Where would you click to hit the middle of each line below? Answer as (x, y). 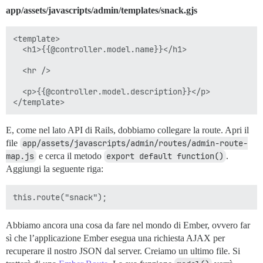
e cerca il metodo (70, 156)
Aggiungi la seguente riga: (55, 169)
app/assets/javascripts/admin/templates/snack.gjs (102, 11)
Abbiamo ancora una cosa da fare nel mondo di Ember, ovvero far (128, 225)
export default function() (165, 156)
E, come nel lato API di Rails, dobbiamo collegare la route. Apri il (127, 130)
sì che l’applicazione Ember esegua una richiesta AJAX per (115, 238)
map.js (20, 156)
